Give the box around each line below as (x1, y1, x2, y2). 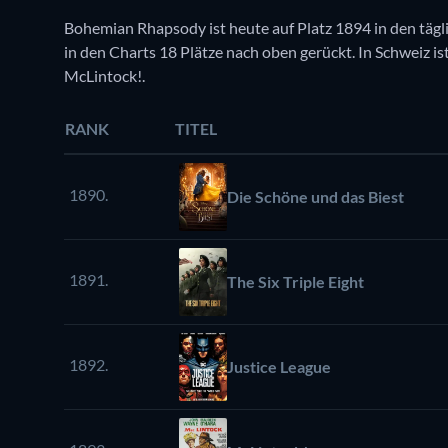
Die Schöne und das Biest (227, 187, 404, 207)
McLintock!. (64, 66, 145, 86)
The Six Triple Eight (227, 272, 364, 292)
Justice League (227, 357, 331, 377)
